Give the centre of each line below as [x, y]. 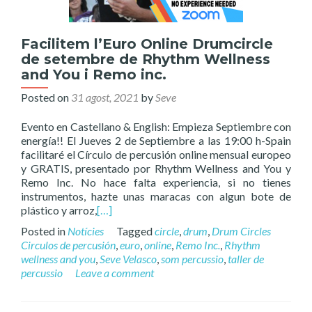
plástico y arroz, [59, 210]
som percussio [192, 259]
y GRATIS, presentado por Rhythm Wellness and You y [156, 168]
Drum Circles [241, 231]
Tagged [135, 231]
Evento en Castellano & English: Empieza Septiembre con [156, 126]
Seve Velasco [128, 259]
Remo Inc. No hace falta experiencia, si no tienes [156, 182]
